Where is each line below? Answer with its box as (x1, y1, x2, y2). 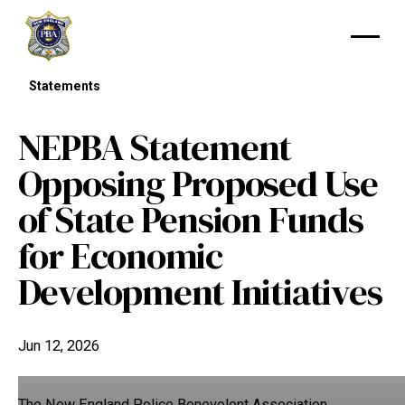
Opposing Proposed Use (17, 157, 378, 209)
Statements (28, 79, 100, 93)
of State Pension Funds (17, 193, 363, 245)
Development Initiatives (17, 266, 382, 317)
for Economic (17, 230, 222, 281)
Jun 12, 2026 (17, 337, 99, 355)
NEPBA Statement (17, 121, 292, 173)
